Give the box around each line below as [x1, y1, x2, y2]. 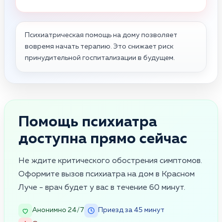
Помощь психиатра [18, 114, 157, 130]
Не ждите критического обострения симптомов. [18, 157, 202, 165]
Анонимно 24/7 [32, 207, 84, 214]
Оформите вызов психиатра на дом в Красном [18, 170, 195, 178]
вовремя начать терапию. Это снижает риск [25, 43, 173, 50]
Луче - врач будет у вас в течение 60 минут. [18, 183, 185, 192]
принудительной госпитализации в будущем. [25, 54, 175, 61]
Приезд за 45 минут [98, 207, 165, 214]
